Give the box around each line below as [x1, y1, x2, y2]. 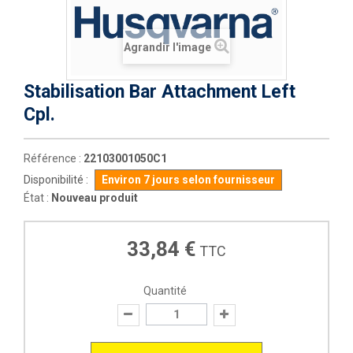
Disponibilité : [24, 173, 88, 186]
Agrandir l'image [124, 41, 211, 54]
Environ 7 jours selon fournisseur [102, 173, 275, 186]
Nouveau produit [51, 191, 138, 204]
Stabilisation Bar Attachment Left [24, 81, 295, 102]
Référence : [24, 152, 81, 165]
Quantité [143, 284, 187, 297]
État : [24, 191, 49, 204]
